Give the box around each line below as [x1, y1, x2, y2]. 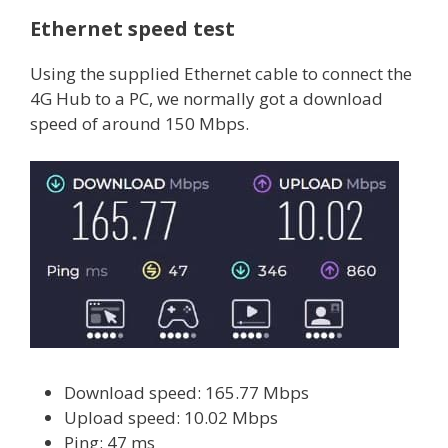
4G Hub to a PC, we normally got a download [30, 86, 383, 110]
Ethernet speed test [30, 14, 235, 42]
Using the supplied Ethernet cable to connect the [30, 61, 412, 85]
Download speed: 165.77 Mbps [64, 380, 309, 404]
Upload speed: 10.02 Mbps [64, 405, 278, 429]
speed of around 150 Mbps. [30, 111, 249, 135]
